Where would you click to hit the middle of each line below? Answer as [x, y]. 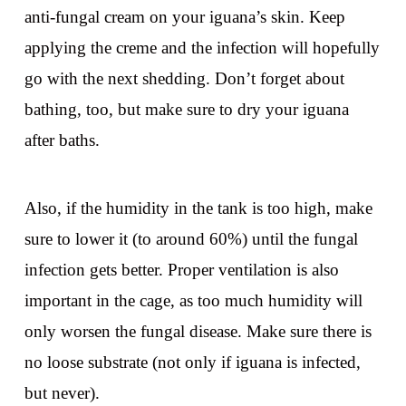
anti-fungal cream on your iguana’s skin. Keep [184, 17]
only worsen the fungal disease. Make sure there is [198, 332]
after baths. [62, 140]
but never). [62, 393]
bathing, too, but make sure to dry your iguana [186, 110]
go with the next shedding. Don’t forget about [184, 79]
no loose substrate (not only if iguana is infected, [192, 362]
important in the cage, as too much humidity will [193, 301]
